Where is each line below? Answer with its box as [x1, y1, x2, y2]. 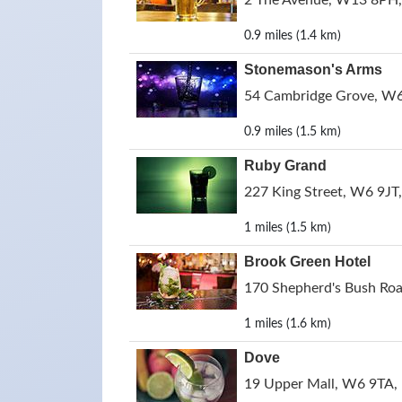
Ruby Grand [244, 158, 327, 173]
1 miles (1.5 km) [244, 222, 331, 234]
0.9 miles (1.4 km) [244, 30, 341, 42]
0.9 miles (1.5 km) [244, 126, 341, 138]
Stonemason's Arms [244, 62, 382, 77]
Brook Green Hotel [244, 254, 371, 269]
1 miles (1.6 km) [244, 318, 331, 330]
